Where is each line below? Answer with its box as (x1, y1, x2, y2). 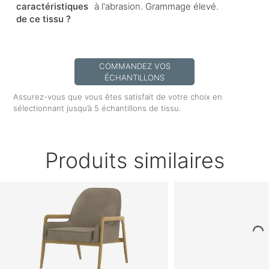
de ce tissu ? (16, 13, 71, 25)
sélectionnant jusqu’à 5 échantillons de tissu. (13, 103, 182, 113)
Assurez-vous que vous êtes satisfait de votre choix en (13, 92, 223, 102)
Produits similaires (44, 147, 225, 174)
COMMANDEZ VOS (98, 61, 171, 71)
